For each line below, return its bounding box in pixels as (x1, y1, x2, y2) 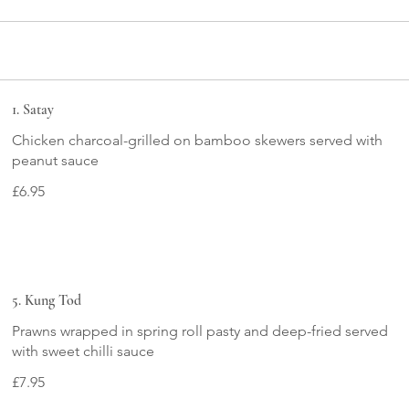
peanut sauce (12, 152, 100, 169)
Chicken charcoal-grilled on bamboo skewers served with (12, 131, 383, 149)
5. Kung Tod (12, 291, 82, 309)
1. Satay (12, 100, 55, 119)
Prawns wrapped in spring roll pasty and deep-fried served (12, 322, 389, 340)
